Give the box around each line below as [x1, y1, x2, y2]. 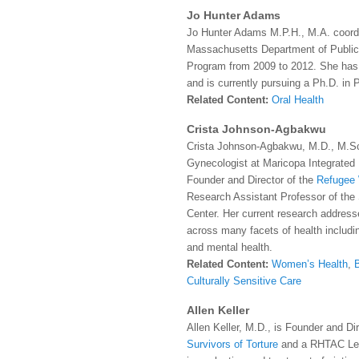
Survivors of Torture [187, 337, 281, 350]
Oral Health [272, 93, 324, 106]
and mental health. [187, 240, 272, 253]
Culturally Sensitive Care [187, 274, 301, 287]
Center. [187, 207, 220, 220]
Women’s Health [272, 257, 348, 270]
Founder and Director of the [187, 173, 317, 186]
